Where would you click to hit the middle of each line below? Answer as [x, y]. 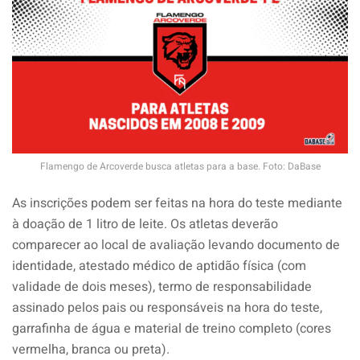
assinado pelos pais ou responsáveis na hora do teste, [167, 307]
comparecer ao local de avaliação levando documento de [176, 245]
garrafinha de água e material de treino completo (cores [172, 328]
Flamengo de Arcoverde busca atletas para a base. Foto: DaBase [180, 166]
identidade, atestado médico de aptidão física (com [159, 266]
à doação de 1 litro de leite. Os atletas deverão [145, 224]
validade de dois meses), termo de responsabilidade [162, 286]
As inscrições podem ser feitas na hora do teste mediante [177, 203]
